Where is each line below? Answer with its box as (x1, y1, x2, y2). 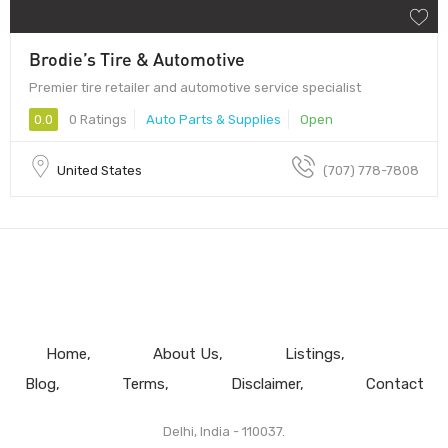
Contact (365, 374, 424, 393)
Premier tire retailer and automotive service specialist (29, 79, 361, 95)
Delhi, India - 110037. (163, 423, 285, 439)
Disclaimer (230, 374, 300, 393)
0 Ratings (66, 111, 127, 127)
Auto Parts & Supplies (146, 111, 281, 127)
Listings (284, 344, 341, 363)
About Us (152, 344, 219, 363)
